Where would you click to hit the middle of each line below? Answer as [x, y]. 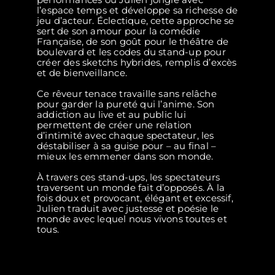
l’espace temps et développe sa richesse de [137, 10]
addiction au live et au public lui [111, 115]
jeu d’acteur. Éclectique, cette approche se [136, 21]
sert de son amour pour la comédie [119, 31]
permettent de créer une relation [114, 125]
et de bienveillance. [83, 73]
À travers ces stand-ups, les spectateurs [128, 177]
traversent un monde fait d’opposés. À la [131, 188]
